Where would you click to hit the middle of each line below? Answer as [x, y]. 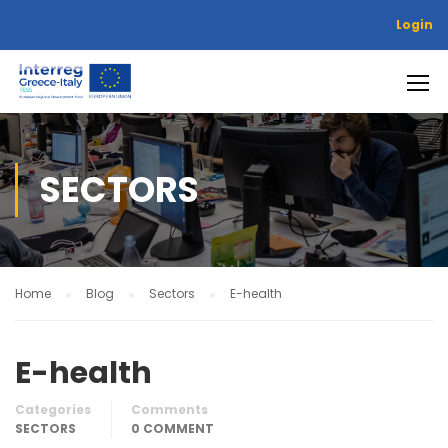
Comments [169, 409]
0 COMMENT [172, 428]
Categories [53, 409]
